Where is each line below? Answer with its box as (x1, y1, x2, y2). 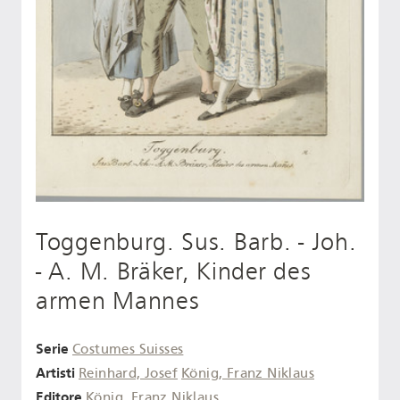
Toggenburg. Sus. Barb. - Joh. (36, 228, 357, 257)
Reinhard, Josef (79, 364, 178, 381)
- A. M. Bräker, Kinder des (36, 257, 312, 287)
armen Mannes (36, 287, 200, 316)
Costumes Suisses (72, 341, 184, 358)
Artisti (36, 363, 75, 381)
